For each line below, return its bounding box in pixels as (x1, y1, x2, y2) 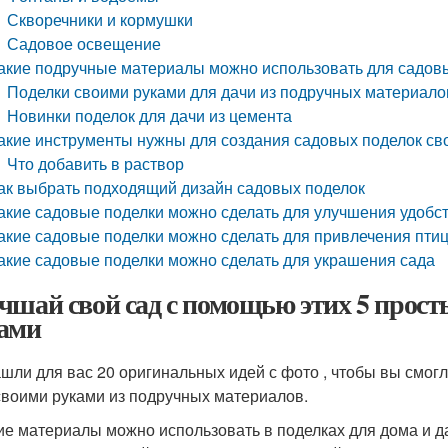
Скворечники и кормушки (7, 8, 194, 31)
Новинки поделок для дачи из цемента (7, 104, 293, 127)
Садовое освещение (7, 32, 162, 55)
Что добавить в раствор (7, 152, 185, 175)
